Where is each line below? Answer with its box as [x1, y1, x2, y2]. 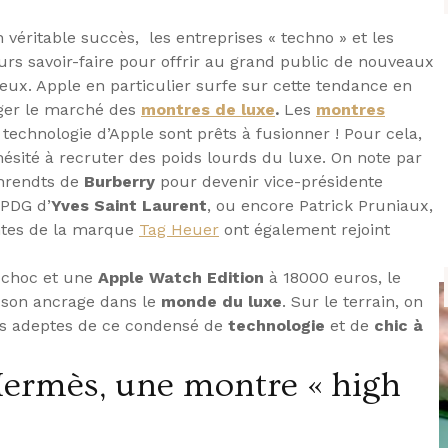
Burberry [84, 172, 155, 192]
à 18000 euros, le [264, 268, 401, 288]
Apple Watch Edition [98, 268, 264, 288]
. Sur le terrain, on [282, 292, 423, 312]
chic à [374, 316, 423, 336]
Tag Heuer [139, 220, 219, 240]
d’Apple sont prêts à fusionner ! [97, 124, 339, 144]
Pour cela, [344, 124, 422, 144]
